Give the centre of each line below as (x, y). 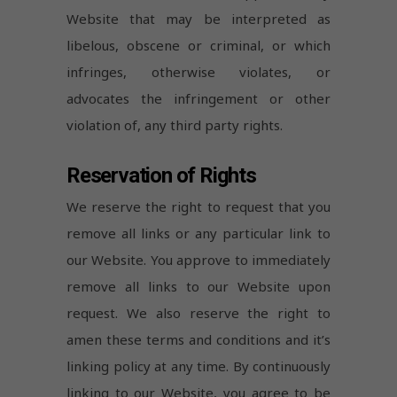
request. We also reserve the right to (198, 312)
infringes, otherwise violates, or (198, 72)
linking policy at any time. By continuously (198, 366)
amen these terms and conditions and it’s (198, 339)
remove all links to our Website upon (198, 286)
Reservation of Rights (161, 176)
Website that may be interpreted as (198, 19)
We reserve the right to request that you (198, 206)
